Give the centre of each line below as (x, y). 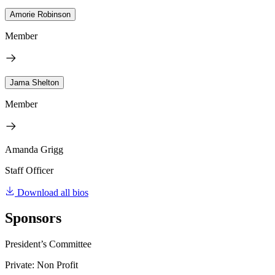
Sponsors (33, 218)
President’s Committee (48, 244)
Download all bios (53, 192)
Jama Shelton (34, 82)
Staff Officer (29, 170)
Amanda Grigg (34, 149)
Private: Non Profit (41, 265)
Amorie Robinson (40, 14)
